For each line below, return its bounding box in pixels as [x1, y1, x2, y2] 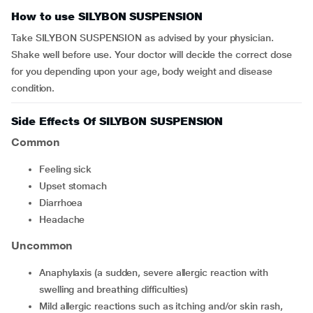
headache [45, 214, 85, 225]
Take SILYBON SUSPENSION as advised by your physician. [11, 32, 274, 43]
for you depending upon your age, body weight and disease [11, 66, 272, 77]
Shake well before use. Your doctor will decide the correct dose [11, 49, 292, 60]
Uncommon [11, 239, 73, 252]
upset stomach [45, 180, 107, 191]
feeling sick [44, 163, 92, 175]
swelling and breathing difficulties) [39, 284, 189, 295]
